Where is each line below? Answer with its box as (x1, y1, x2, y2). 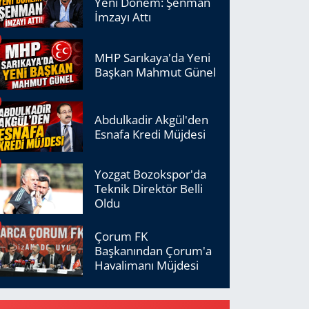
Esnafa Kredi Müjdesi (94, 126, 206, 142)
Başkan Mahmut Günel (94, 63, 217, 80)
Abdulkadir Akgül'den (94, 111, 209, 128)
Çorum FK (94, 228, 148, 245)
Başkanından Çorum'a (94, 243, 212, 259)
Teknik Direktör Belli (94, 181, 203, 197)
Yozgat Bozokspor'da (94, 166, 207, 183)
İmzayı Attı (94, 8, 152, 25)
